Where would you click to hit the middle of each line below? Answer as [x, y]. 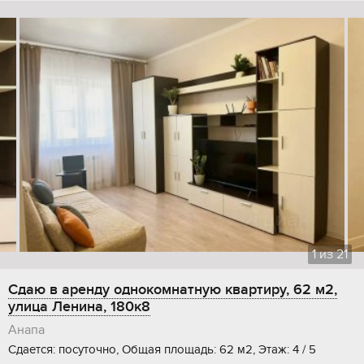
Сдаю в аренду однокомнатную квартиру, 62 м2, [173, 290]
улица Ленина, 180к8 [79, 307]
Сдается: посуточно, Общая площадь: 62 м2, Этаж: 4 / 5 [162, 350]
